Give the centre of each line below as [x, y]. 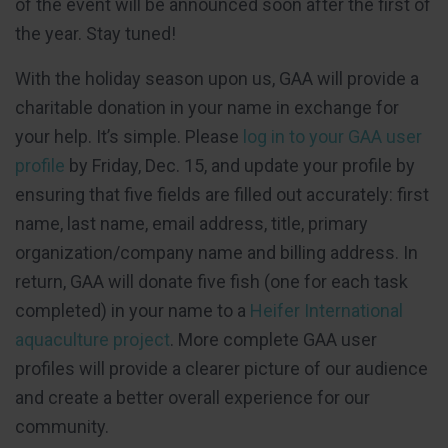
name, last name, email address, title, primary [191, 223]
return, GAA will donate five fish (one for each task [211, 281]
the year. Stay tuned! [95, 33]
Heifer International [326, 310]
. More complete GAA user [273, 339]
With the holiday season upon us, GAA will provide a [217, 78]
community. [62, 426]
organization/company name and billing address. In [216, 252]
